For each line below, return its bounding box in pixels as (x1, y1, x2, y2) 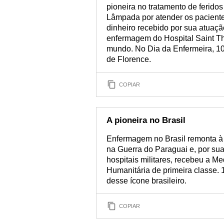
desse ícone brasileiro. (106, 176, 186, 185)
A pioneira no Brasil (106, 115, 185, 125)
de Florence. (106, 55, 151, 63)
